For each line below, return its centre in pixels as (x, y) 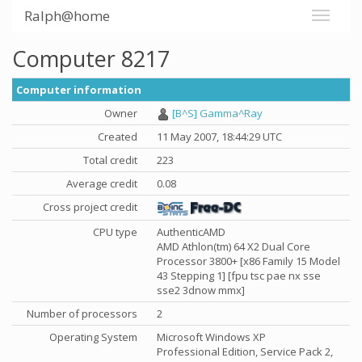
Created (118, 137)
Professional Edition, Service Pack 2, (245, 351)
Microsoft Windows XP (211, 337)
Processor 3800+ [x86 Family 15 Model (248, 261)
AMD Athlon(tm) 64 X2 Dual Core (234, 246)
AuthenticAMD (191, 232)
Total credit (110, 160)
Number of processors (82, 314)
